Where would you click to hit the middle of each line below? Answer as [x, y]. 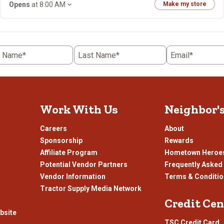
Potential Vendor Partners [83, 164]
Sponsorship [61, 140]
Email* [182, 55]
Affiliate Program [68, 152]
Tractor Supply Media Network [90, 188]
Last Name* [98, 55]
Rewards [179, 140]
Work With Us [79, 109]
